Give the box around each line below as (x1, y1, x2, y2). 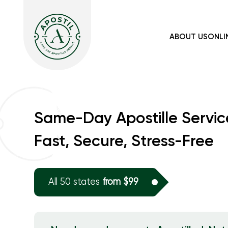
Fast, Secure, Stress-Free (34, 134, 214, 150)
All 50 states (48, 177, 102, 187)
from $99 (102, 177, 138, 187)
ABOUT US (169, 33, 208, 41)
